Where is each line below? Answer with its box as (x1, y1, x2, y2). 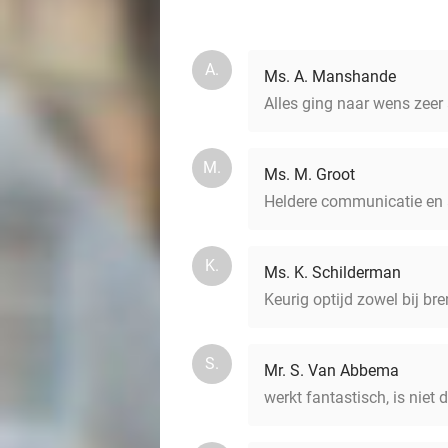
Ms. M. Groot (264, 165, 355, 184)
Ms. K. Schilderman (264, 263, 401, 282)
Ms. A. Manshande (264, 67, 396, 86)
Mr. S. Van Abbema (264, 361, 399, 380)
